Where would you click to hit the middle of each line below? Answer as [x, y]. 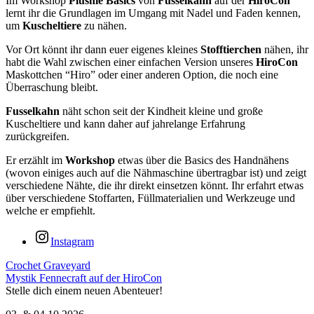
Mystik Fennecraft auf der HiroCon [84, 278]
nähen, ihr [286, 49]
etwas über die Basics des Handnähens [203, 160]
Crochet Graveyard [48, 265]
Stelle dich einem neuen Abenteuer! [84, 290]
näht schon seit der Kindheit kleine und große [163, 111]
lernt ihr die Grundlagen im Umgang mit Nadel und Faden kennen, [153, 13]
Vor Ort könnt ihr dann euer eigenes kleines [103, 49]
